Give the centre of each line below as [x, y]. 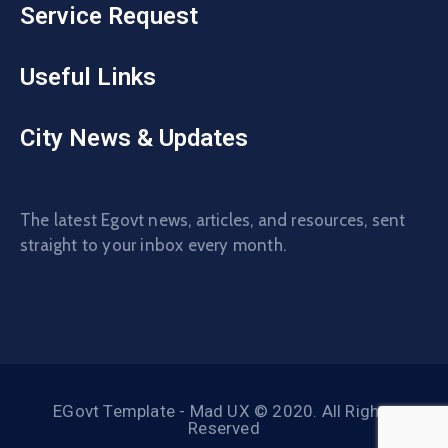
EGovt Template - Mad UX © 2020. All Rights [224, 410]
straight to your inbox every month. [153, 244]
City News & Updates [134, 137]
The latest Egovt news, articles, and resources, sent [213, 219]
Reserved [224, 427]
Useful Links [88, 76]
